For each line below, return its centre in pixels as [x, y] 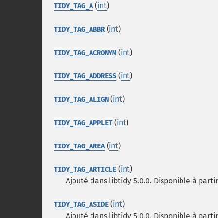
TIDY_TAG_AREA [79, 146]
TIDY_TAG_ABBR [79, 29]
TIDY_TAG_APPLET [83, 123]
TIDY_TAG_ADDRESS [85, 76]
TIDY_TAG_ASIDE [81, 205]
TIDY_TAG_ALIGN [81, 100]
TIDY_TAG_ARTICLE [85, 170]
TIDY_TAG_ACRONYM [85, 53]
